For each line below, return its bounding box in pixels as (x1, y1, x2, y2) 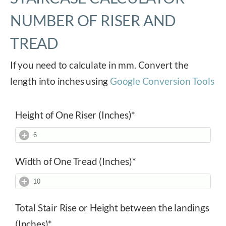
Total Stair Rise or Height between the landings (15, 202, 209, 214)
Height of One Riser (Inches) (15, 109, 132, 121)
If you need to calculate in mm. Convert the (10, 59, 189, 71)
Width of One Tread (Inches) (15, 155, 132, 167)
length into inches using (10, 75, 110, 87)
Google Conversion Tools (110, 75, 214, 87)
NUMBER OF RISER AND (10, 11, 177, 30)
